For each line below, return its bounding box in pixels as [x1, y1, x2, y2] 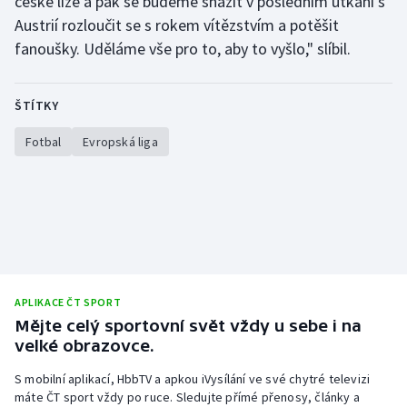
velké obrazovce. [15, 335, 154, 355]
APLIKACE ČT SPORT [15, 294, 122, 309]
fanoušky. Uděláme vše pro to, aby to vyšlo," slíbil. [15, 37, 351, 59]
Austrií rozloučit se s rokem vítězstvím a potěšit [15, 14, 339, 35]
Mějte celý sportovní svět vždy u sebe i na [15, 315, 362, 335]
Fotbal [25, 133, 62, 150]
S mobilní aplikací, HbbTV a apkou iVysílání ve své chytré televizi [15, 370, 371, 387]
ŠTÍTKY [15, 96, 58, 114]
